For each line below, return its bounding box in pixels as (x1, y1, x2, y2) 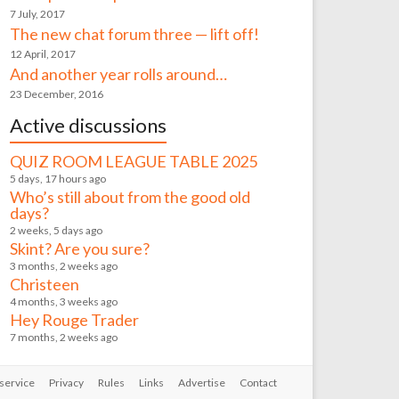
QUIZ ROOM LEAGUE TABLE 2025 (10, 151, 258, 171)
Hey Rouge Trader (10, 310, 140, 330)
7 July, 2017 (10, 7, 66, 20)
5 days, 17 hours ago (10, 172, 107, 185)
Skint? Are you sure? (10, 239, 151, 258)
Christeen (10, 274, 80, 294)
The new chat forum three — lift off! (10, 24, 260, 44)
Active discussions (10, 113, 167, 137)
